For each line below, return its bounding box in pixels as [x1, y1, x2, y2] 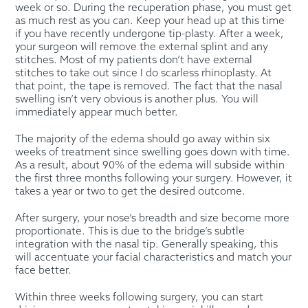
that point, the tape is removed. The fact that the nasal [15, 80, 283, 93]
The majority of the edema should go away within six [15, 133, 270, 146]
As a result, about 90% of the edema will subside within [15, 159, 285, 172]
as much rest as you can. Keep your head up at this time [15, 14, 285, 27]
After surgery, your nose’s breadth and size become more [15, 212, 290, 225]
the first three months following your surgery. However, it [15, 172, 293, 185]
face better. [15, 264, 72, 277]
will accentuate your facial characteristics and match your [15, 251, 292, 264]
